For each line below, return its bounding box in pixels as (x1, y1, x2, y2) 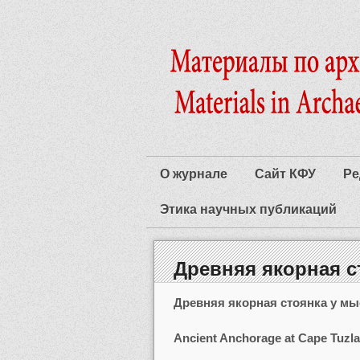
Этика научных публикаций (160, 202, 337, 216)
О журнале (160, 167, 227, 181)
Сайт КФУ (255, 167, 316, 181)
